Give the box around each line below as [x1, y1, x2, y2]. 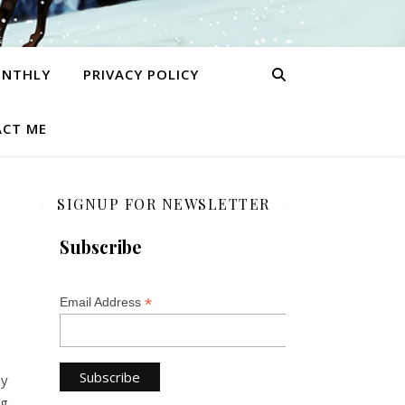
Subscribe [60, 235, 142, 259]
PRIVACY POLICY [82, 65, 199, 83]
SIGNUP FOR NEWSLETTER [57, 194, 270, 213]
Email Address [60, 295, 145, 309]
